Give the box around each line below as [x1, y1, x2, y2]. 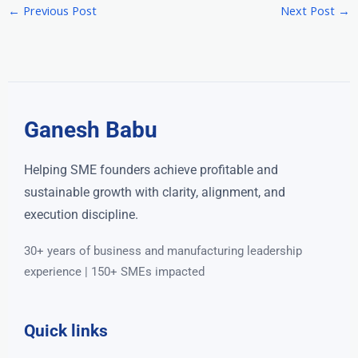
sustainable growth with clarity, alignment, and [24, 185, 285, 201]
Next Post [280, 2, 339, 18]
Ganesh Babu [24, 117, 157, 144]
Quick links [24, 321, 108, 341]
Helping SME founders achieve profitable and [24, 162, 278, 178]
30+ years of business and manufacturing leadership [24, 244, 302, 259]
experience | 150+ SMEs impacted [24, 265, 205, 280]
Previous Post [19, 2, 97, 18]
